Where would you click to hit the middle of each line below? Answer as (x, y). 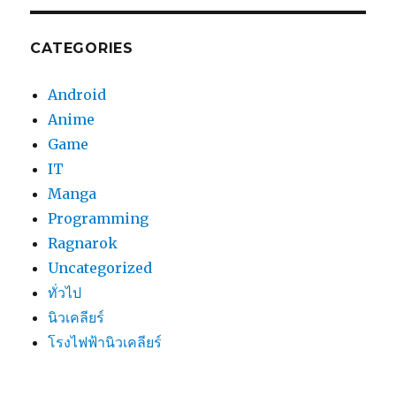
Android (77, 95)
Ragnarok (83, 244)
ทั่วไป (65, 293)
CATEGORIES (82, 49)
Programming (99, 219)
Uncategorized (100, 268)
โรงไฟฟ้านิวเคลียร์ (105, 343)
